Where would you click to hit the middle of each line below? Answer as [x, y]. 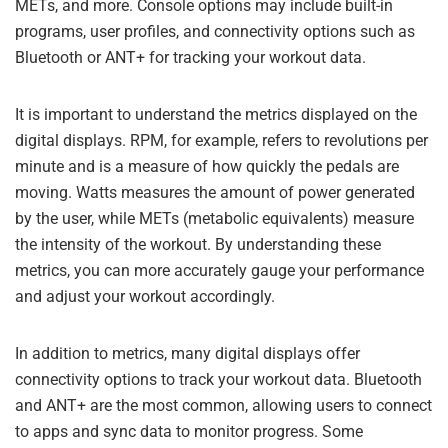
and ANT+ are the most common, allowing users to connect [223, 405]
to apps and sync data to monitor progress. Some [189, 431]
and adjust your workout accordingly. [145, 296]
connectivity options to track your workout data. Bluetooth [218, 379]
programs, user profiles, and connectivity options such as [215, 31]
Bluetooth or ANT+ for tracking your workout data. [190, 57]
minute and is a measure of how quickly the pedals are [207, 166]
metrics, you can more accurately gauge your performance [219, 270]
